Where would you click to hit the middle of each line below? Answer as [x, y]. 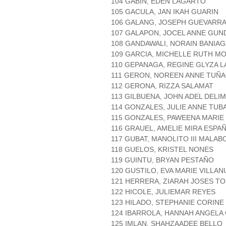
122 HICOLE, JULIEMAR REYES [163, 192]
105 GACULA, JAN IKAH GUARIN [165, 12]
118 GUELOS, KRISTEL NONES [162, 150]
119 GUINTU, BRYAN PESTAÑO [162, 160]
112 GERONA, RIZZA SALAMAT [162, 86]
